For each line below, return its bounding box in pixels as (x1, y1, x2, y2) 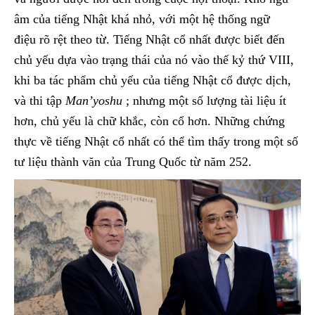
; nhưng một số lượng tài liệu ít (122, 94, 286, 108)
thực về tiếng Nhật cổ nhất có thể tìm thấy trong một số (14, 134, 298, 149)
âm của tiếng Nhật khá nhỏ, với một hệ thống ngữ (14, 12, 270, 27)
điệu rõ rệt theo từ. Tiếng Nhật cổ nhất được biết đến (14, 32, 285, 47)
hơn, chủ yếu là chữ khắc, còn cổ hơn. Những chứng (14, 114, 285, 129)
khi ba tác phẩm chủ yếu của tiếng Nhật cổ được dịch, (14, 73, 291, 88)
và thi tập (14, 94, 65, 108)
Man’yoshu (65, 94, 122, 108)
